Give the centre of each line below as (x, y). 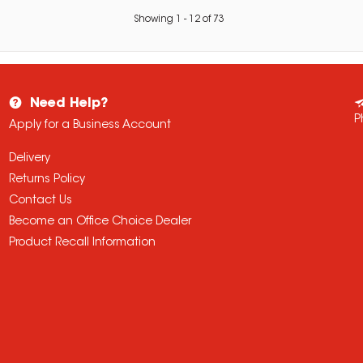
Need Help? (69, 104)
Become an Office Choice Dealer (100, 222)
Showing (155, 20)
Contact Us (41, 201)
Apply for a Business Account (90, 126)
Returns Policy (47, 180)
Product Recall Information (83, 243)
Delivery (30, 159)
